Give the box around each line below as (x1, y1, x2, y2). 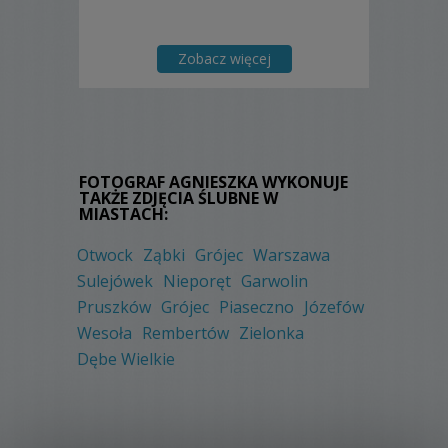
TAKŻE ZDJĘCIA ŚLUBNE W (79, 187, 278, 210)
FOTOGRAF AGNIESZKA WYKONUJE (79, 171, 348, 194)
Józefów (304, 296, 364, 319)
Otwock (77, 244, 133, 267)
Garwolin (241, 270, 308, 293)
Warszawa (253, 244, 330, 267)
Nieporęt (163, 270, 231, 293)
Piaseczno (219, 296, 294, 319)
